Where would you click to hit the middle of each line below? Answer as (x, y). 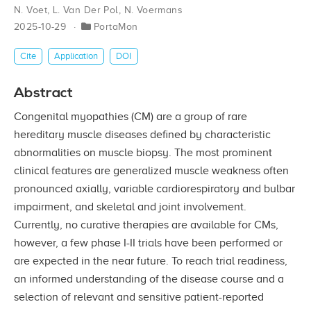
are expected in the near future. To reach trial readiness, (151, 261)
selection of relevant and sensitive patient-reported (139, 297)
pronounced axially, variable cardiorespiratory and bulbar (154, 188)
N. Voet (31, 10)
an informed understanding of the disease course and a (149, 279)
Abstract (43, 93)
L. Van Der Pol (85, 10)
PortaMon (116, 27)
